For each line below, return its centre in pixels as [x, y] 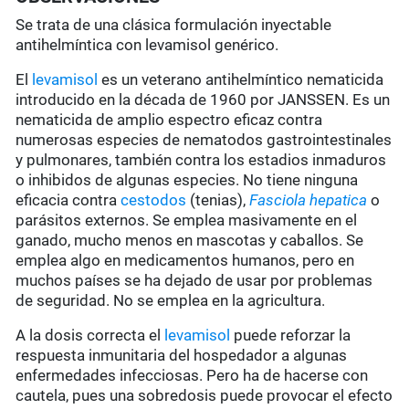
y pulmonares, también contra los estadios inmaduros [201, 160]
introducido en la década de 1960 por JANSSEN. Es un [203, 100]
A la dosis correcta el [90, 336]
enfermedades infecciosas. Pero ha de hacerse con [192, 376]
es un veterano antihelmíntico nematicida [241, 80]
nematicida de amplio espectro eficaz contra [169, 120]
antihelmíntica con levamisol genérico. [147, 45]
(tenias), [218, 200]
